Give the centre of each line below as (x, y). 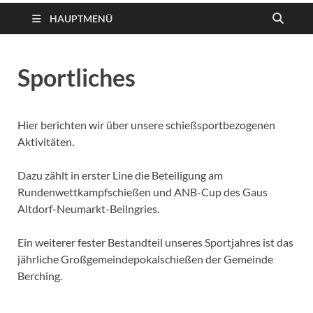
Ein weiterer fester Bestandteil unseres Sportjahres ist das (155, 242)
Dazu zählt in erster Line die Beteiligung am (120, 175)
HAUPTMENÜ (81, 19)
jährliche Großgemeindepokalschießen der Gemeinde (145, 259)
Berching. (40, 276)
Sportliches (77, 78)
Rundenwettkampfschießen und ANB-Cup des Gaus (143, 192)
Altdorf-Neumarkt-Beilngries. (88, 209)
